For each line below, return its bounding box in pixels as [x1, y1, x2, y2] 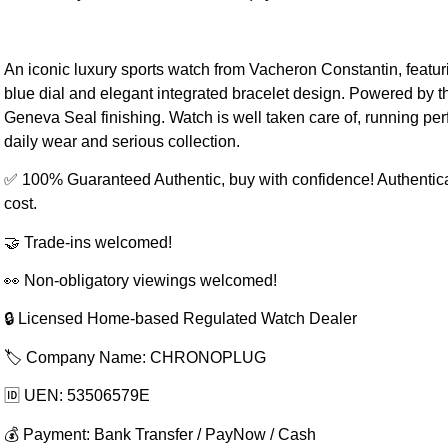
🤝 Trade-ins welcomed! [3, 233, 172, 251]
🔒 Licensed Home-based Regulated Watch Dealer [3, 310, 357, 328]
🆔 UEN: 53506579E [3, 387, 150, 405]
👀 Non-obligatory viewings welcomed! [3, 272, 277, 290]
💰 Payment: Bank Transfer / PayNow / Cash [3, 425, 316, 443]
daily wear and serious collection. [3, 132, 240, 150]
